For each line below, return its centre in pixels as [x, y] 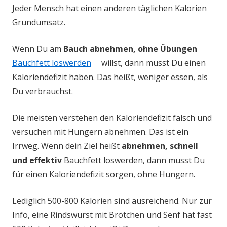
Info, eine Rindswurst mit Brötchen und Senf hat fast [112, 215]
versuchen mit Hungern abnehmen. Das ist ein [100, 132]
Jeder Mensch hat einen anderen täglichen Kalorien [109, 8]
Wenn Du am [38, 49]
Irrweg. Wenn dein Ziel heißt [67, 146]
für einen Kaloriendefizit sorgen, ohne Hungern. [104, 174]
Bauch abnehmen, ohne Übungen [130, 49]
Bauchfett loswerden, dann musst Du [133, 160]
